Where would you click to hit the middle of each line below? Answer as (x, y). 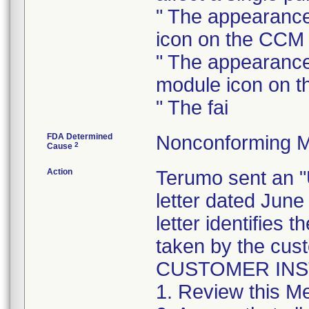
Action (60, 172)
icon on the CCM (230, 39)
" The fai (192, 108)
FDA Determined (80, 137)
